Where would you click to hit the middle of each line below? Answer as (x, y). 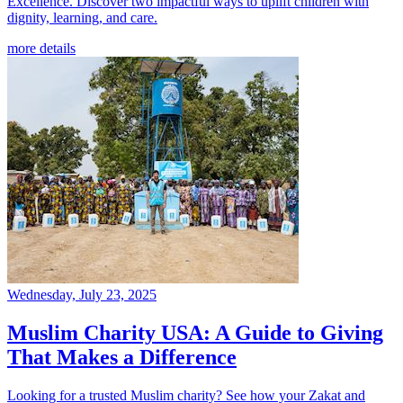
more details (41, 48)
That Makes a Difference (122, 357)
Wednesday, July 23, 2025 (82, 294)
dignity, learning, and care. (82, 17)
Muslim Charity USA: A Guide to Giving (195, 332)
